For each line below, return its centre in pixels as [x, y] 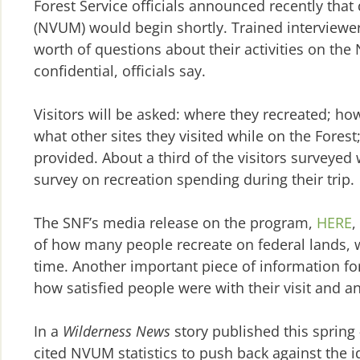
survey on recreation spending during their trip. [194, 180]
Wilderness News [117, 331]
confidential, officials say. [120, 71]
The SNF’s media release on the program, [175, 223]
